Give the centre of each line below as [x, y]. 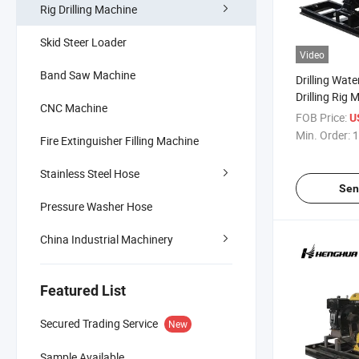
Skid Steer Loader [83, 42]
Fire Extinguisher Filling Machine [119, 140]
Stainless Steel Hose [90, 173]
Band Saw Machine [88, 75]
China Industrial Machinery [107, 239]
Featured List [83, 290]
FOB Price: [321, 117]
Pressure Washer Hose [96, 206]
